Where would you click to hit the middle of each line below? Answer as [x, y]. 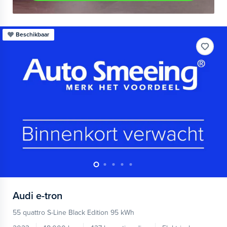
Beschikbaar [32, 34]
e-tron [49, 196]
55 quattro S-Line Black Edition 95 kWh [73, 212]
